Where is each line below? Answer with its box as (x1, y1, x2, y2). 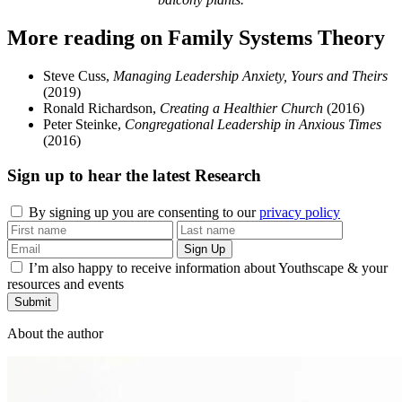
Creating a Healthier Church (160, 100, 323, 117)
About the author (7, 325, 103, 341)
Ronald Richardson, (43, 100, 160, 117)
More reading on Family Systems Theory (7, 26, 385, 50)
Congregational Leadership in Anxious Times (125, 117, 381, 133)
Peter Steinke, (43, 117, 125, 133)
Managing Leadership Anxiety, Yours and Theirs (113, 68, 388, 84)
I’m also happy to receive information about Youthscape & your (25, 259, 388, 275)
